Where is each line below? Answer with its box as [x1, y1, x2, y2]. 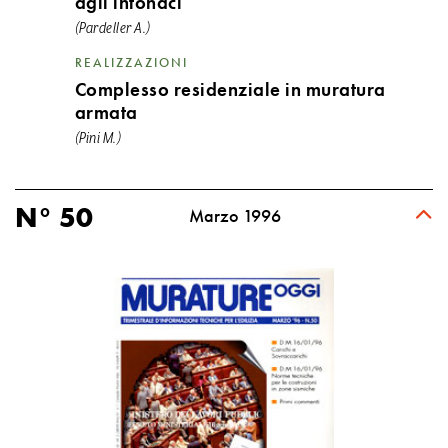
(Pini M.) [74, 130, 122, 147]
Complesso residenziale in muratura [74, 77, 386, 102]
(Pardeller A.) [74, 20, 151, 37]
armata [74, 100, 138, 125]
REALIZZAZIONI [74, 54, 188, 71]
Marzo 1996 [189, 205, 282, 227]
